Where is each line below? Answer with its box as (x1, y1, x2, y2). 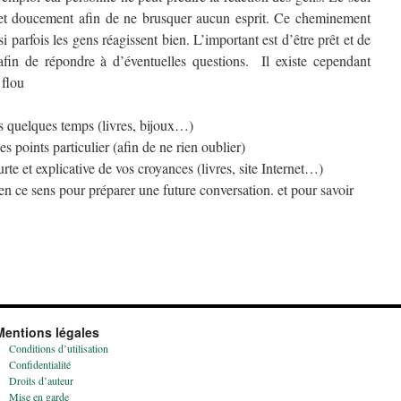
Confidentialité (8, 357, 71, 371)
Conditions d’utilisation (8, 341, 108, 355)
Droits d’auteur (8, 373, 73, 388)
